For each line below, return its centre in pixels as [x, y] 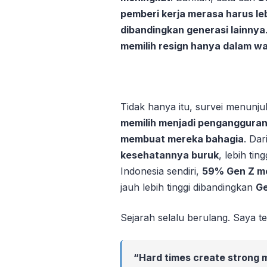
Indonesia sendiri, [161, 171]
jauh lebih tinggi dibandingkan [188, 187]
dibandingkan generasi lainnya [193, 30]
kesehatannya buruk [170, 155]
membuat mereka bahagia [182, 139]
